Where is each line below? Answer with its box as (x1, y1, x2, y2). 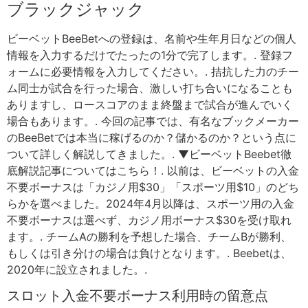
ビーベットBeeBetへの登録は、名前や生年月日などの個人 (7, 31, 296, 45)
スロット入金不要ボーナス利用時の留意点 (7, 287, 268, 305)
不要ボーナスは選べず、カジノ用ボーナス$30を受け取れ (7, 212, 291, 227)
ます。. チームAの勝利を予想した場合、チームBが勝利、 (7, 229, 291, 243)
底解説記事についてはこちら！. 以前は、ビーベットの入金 (7, 163, 299, 177)
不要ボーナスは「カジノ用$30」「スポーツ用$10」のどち (7, 179, 299, 194)
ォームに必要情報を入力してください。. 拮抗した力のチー (7, 64, 299, 78)
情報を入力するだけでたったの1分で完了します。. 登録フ (7, 47, 293, 62)
